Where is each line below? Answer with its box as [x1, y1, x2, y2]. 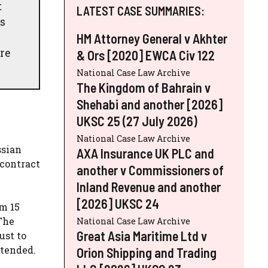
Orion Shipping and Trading [77, 244, 217, 260]
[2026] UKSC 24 [77, 195, 159, 211]
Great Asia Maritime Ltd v [77, 227, 207, 243]
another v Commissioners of [77, 162, 224, 178]
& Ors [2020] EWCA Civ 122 [77, 47, 215, 63]
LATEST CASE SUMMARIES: [77, 3, 205, 18]
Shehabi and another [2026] [77, 96, 223, 112]
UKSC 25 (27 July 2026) [77, 112, 197, 129]
